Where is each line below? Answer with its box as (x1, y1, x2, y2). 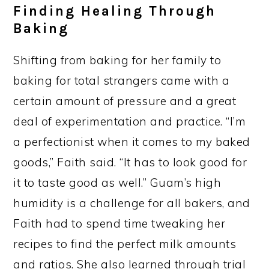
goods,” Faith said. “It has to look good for (13, 155, 247, 170)
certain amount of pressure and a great (13, 94, 237, 109)
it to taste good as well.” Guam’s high (13, 175, 222, 190)
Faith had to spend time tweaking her (13, 216, 226, 231)
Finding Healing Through (13, 3, 217, 20)
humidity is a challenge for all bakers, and (13, 196, 250, 211)
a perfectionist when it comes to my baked (13, 134, 250, 150)
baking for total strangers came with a (13, 73, 230, 88)
